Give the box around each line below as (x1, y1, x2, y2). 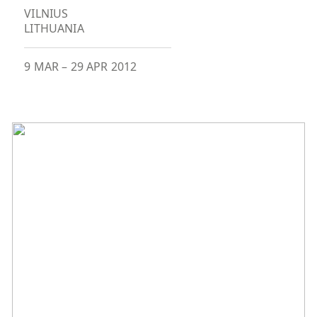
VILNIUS (24, 6, 69, 22)
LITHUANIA (24, 21, 84, 37)
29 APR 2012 (70, 59, 137, 75)
